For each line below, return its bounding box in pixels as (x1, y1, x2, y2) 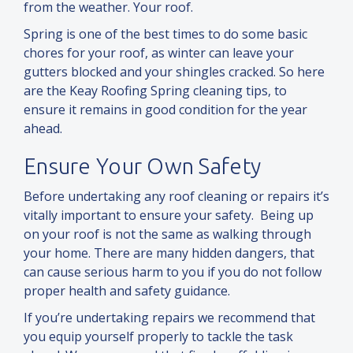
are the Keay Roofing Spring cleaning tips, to (24, 82, 287, 100)
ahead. (24, 120, 62, 138)
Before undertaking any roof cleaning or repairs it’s (24, 188, 329, 206)
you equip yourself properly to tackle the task (24, 328, 293, 346)
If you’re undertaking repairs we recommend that (24, 309, 315, 327)
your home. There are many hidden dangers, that (24, 244, 314, 262)
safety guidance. (135, 282, 230, 300)
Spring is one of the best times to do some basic (24, 25, 307, 43)
